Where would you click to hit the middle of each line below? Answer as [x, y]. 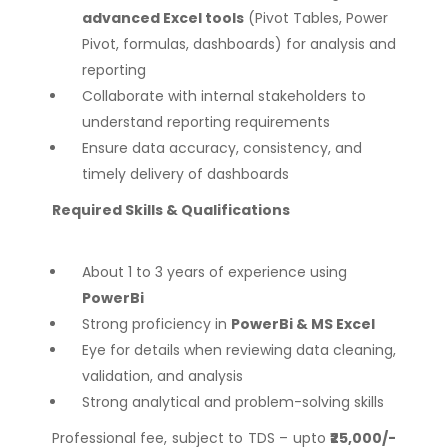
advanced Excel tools [162, 18]
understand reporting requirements [205, 122]
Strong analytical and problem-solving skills [232, 402]
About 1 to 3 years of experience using [214, 272]
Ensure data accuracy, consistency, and [221, 148]
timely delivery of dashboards [185, 174]
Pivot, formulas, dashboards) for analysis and [238, 44]
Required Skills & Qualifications [170, 210]
